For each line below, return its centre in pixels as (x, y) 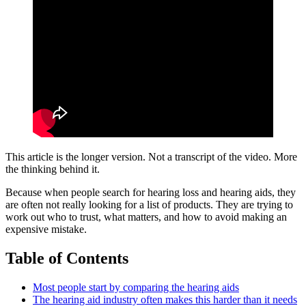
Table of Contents (67, 259)
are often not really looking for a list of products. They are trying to (149, 205)
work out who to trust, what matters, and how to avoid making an (146, 217)
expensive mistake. (46, 229)
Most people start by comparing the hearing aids (136, 288)
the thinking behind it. (53, 169)
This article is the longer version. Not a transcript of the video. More (151, 157)
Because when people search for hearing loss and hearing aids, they (151, 193)
